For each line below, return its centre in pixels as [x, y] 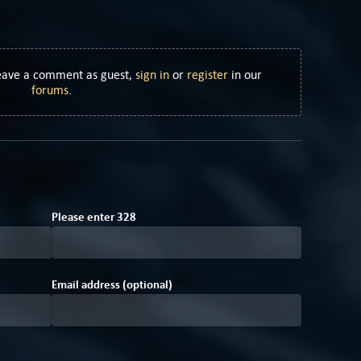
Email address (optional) [112, 285]
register [207, 75]
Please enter [84, 216]
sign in [152, 75]
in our [245, 75]
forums [50, 90]
